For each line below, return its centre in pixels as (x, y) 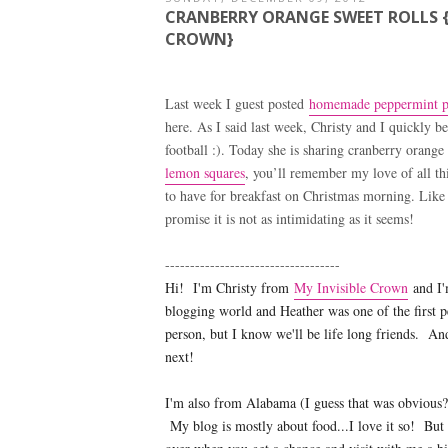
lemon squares (204, 172)
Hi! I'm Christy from (229, 287)
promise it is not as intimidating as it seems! (289, 218)
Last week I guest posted (236, 103)
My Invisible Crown (350, 287)
